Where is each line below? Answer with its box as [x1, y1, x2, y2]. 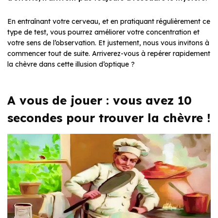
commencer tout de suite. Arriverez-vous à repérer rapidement [7, 49, 210, 58]
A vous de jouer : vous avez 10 [7, 93, 192, 108]
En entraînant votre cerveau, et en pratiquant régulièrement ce [7, 17, 210, 26]
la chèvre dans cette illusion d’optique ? [7, 60, 135, 69]
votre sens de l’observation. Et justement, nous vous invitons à [7, 38, 209, 48]
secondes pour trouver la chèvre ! [7, 110, 211, 126]
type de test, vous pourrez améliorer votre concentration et [7, 28, 200, 37]
